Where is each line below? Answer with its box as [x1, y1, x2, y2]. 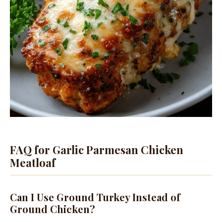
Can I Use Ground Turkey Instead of [10, 190, 180, 204]
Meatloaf [10, 155, 55, 170]
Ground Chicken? [10, 202, 95, 216]
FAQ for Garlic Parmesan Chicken [10, 142, 183, 158]
